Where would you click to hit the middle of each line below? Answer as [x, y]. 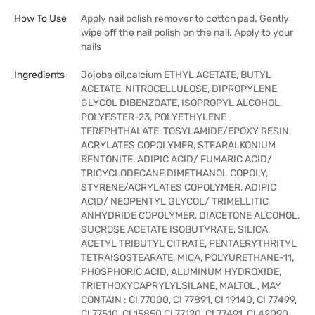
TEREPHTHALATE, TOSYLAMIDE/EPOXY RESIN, [186, 131]
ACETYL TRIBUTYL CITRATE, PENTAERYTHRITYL [189, 244]
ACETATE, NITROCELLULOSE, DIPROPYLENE [179, 89]
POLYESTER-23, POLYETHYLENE [154, 117]
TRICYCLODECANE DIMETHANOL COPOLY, [174, 173]
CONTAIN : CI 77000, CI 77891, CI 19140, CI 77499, [189, 300]
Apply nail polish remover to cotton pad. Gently [185, 19]
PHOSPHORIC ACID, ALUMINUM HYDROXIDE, [181, 272]
